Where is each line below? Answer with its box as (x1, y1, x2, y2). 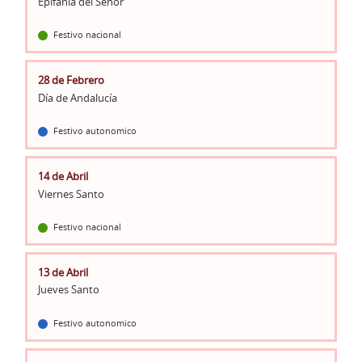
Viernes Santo (37, 186, 104, 201)
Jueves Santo (37, 282, 99, 297)
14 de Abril (37, 168, 88, 183)
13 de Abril (37, 264, 88, 280)
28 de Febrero (37, 72, 104, 87)
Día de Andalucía (37, 90, 117, 105)
